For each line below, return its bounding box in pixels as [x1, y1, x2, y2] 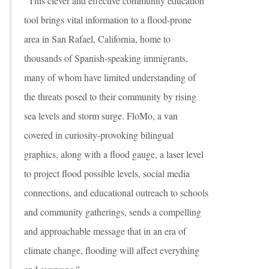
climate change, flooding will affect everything [24, 244, 199, 256]
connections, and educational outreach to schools [24, 186, 208, 199]
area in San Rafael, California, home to [24, 32, 171, 45]
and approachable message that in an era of [24, 225, 186, 237]
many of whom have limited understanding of [24, 71, 196, 83]
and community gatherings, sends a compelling [24, 205, 201, 218]
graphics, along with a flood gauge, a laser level [24, 148, 204, 160]
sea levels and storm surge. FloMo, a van [24, 109, 178, 122]
